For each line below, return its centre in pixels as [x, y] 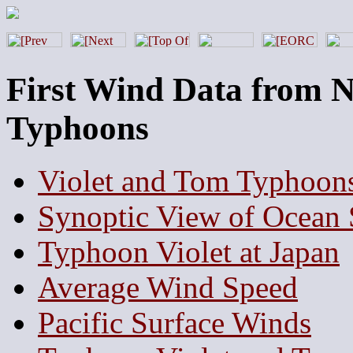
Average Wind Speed [168, 287]
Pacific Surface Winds [175, 322]
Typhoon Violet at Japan [189, 251]
